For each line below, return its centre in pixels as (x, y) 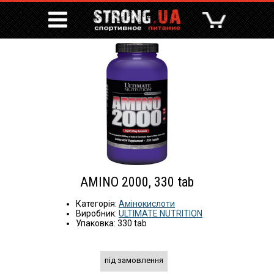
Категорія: (97, 204)
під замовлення (134, 260)
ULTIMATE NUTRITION (161, 213)
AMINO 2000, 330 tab (137, 182)
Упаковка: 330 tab (111, 223)
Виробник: (97, 213)
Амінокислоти (147, 204)
